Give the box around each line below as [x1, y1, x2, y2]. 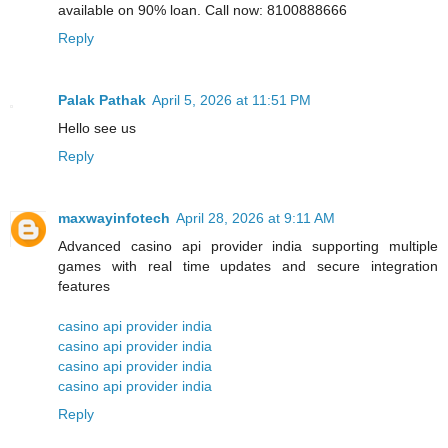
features [58, 277, 110, 294]
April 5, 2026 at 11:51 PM [152, 91, 311, 108]
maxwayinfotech [58, 209, 170, 226]
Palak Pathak [58, 91, 146, 108]
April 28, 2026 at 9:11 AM [176, 209, 335, 226]
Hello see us [58, 119, 136, 136]
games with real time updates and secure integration [58, 257, 438, 274]
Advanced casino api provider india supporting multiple [58, 237, 438, 254]
